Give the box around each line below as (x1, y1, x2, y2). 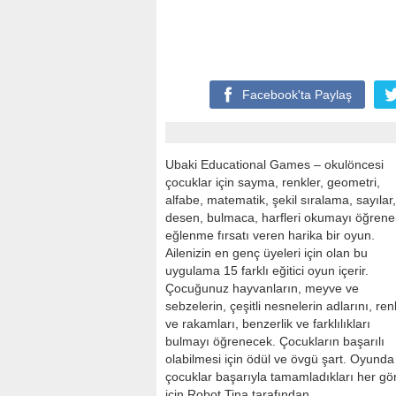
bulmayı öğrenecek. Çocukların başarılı (165, 334, 385, 348)
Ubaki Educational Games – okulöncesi (165, 157, 384, 171)
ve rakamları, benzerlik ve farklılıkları (165, 316, 370, 331)
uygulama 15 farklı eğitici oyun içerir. (165, 263, 369, 278)
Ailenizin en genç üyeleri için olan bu (165, 246, 368, 260)
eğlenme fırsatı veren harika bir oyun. (165, 228, 375, 242)
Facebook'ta (242, 88, 315, 102)
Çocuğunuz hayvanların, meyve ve (165, 281, 359, 295)
